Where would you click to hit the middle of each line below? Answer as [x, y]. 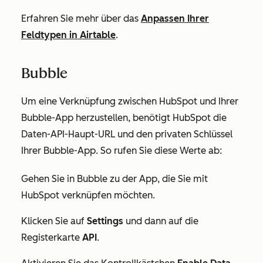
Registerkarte [52, 238]
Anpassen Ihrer [175, 19]
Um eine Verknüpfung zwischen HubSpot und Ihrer [130, 102]
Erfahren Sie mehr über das [81, 19]
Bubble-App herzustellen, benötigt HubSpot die [124, 118]
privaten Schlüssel [194, 134]
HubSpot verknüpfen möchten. [88, 195]
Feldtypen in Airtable [68, 35]
